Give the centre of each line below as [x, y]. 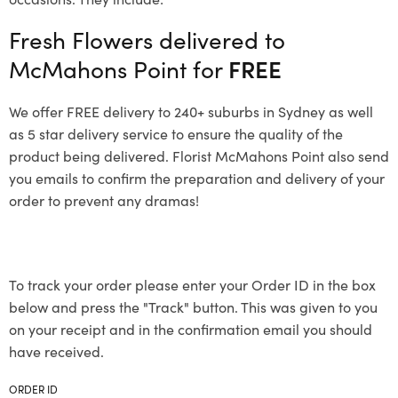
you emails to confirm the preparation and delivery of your [197, 177]
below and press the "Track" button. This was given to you [193, 306]
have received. [56, 350]
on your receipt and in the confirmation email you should [191, 328]
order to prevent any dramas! [104, 199]
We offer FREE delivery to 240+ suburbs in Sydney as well [191, 111]
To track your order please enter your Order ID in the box [192, 284]
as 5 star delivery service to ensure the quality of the [176, 133]
